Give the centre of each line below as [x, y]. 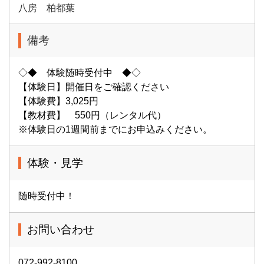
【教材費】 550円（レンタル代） [92, 115]
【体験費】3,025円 [58, 101]
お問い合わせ [61, 230]
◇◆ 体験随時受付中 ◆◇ [80, 73]
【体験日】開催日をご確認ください [94, 87]
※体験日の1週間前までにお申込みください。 [115, 129]
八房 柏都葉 [47, 8]
